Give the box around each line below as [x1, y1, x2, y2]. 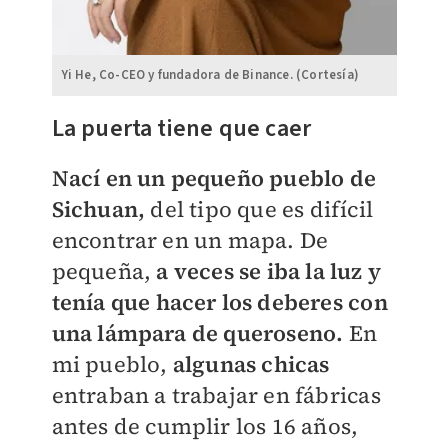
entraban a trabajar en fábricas [51, 379, 381, 410]
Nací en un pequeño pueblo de [51, 162, 377, 193]
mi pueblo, [51, 348, 173, 379]
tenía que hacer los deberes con [51, 286, 388, 317]
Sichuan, [51, 193, 146, 224]
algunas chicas [172, 348, 330, 379]
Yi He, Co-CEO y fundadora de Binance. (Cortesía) [61, 65, 360, 84]
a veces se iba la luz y [156, 255, 381, 286]
